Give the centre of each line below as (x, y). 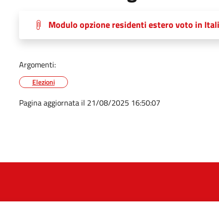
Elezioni (43, 82)
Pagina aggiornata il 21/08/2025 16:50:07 (89, 102)
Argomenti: (37, 64)
